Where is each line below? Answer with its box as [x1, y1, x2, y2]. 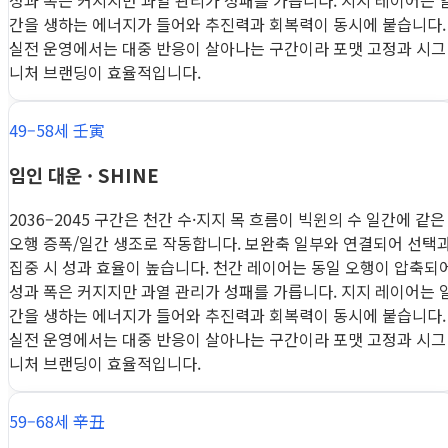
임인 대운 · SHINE [9, 161, 159, 189]
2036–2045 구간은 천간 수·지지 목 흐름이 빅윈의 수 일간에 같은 [9, 206, 445, 231]
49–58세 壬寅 [9, 118, 105, 143]
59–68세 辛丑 [9, 408, 105, 433]
